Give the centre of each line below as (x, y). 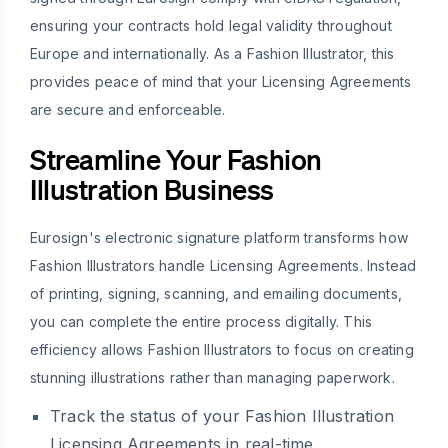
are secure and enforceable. (128, 109)
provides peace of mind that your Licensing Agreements (221, 81)
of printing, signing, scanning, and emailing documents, (216, 293)
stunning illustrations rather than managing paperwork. (212, 377)
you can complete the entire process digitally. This (201, 321)
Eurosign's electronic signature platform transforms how (219, 237)
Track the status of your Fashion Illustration (222, 415)
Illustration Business (152, 188)
